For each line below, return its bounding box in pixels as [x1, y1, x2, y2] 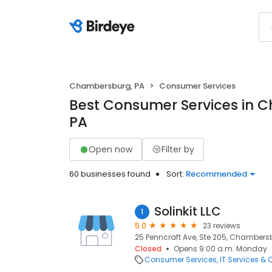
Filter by [161, 143, 194, 155]
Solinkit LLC [154, 203, 221, 220]
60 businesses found [69, 168, 151, 180]
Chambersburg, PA [69, 80, 144, 92]
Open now [89, 143, 132, 155]
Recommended [186, 168, 247, 180]
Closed [135, 243, 161, 254]
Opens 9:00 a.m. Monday [174, 243, 267, 254]
